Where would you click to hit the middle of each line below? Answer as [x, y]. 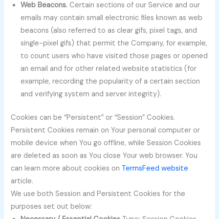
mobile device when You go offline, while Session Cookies [106, 143]
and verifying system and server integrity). [91, 94]
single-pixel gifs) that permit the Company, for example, [114, 44]
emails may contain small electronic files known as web [112, 18]
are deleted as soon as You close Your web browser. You [104, 156]
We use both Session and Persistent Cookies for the [98, 194]
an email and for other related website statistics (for [109, 69]
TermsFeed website [155, 169]
